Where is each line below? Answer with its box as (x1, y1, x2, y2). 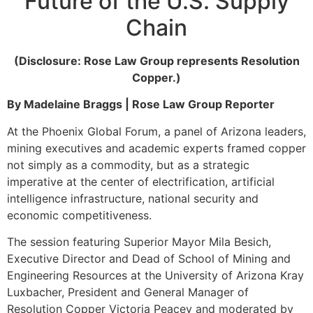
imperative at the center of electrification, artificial (7, 174, 275, 189)
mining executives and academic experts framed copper (7, 140, 306, 155)
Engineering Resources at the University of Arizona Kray (7, 268, 304, 282)
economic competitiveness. (7, 208, 152, 222)
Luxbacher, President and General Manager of (7, 284, 249, 299)
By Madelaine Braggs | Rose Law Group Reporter (7, 97, 275, 112)
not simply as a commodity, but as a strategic (7, 157, 249, 172)
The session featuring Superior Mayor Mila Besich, (7, 234, 271, 249)
